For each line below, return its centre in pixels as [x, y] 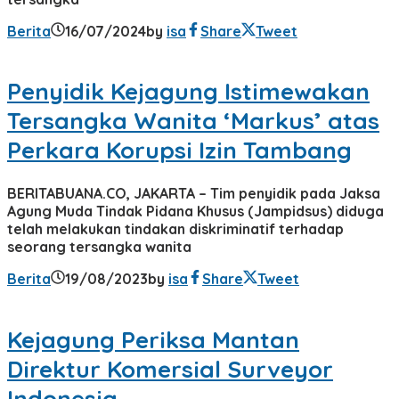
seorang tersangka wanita [99, 246]
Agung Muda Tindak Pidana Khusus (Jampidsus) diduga [195, 211]
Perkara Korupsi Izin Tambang [179, 151]
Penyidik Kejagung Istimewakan [188, 92]
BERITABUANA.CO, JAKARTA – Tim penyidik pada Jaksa [194, 193]
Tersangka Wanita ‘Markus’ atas [193, 121]
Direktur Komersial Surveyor [170, 369]
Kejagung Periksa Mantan [153, 339]
